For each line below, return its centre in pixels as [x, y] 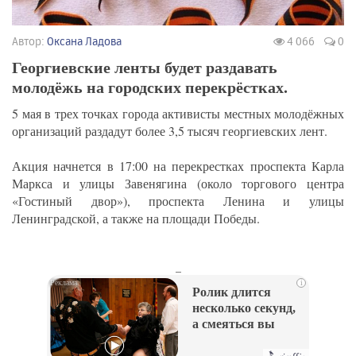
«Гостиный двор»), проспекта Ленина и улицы [178, 201]
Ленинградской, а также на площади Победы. [136, 219]
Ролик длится [232, 292]
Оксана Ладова [84, 41]
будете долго [227, 340]
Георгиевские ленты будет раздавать [145, 68]
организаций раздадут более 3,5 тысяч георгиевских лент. [170, 131]
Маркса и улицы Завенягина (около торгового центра [178, 184]
